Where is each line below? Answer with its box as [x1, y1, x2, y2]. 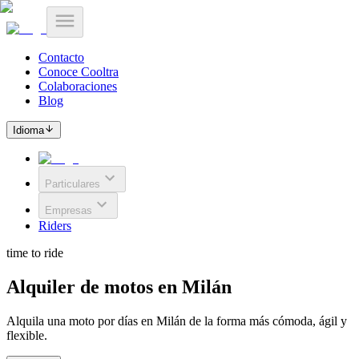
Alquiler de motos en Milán [6, 276, 232, 298]
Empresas [45, 204, 92, 217]
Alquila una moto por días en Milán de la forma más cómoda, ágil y [6, 314, 347, 329]
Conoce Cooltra [38, 65, 119, 79]
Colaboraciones [38, 79, 117, 93]
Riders [38, 219, 71, 233]
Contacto [38, 50, 84, 64]
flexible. [6, 329, 47, 343]
